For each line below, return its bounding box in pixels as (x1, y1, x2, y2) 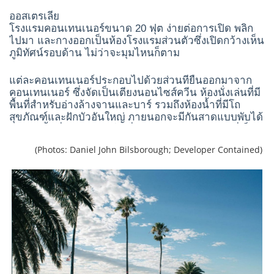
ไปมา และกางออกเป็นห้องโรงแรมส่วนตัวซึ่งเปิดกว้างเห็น (9, 35, 264, 46)
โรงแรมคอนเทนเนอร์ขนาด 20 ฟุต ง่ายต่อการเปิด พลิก (9, 23, 253, 34)
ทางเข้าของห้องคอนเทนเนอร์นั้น (9, 136, 155, 147)
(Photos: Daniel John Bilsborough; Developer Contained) (9, 144, 262, 155)
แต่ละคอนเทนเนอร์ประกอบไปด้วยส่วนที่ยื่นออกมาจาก (9, 75, 252, 86)
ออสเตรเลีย (9, 10, 59, 22)
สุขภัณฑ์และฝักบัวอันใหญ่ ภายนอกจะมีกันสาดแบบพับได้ (9, 111, 263, 123)
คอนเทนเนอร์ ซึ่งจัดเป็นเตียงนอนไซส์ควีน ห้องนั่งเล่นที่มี (9, 87, 261, 98)
